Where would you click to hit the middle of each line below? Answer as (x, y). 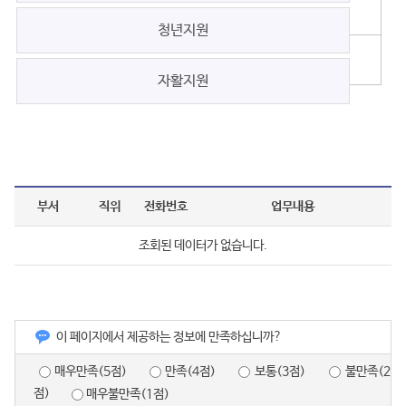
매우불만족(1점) (128, 394)
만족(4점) (190, 371)
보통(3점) (280, 371)
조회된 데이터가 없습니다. (203, 246)
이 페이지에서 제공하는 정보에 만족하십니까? (169, 338)
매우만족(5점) (91, 371)
